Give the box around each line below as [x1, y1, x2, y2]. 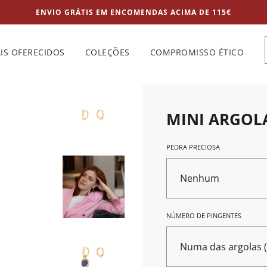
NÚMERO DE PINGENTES [166, 211, 241, 220]
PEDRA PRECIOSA [166, 142, 220, 151]
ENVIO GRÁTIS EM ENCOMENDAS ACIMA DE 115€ [36, 7, 231, 17]
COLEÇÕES [85, 46, 130, 58]
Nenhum [180, 172, 219, 185]
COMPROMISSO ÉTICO [150, 46, 244, 58]
